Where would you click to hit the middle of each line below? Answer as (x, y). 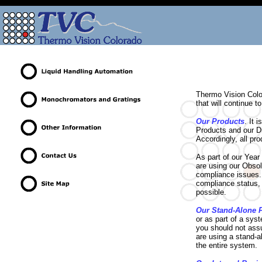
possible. (211, 192)
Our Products (220, 121)
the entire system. (227, 245)
